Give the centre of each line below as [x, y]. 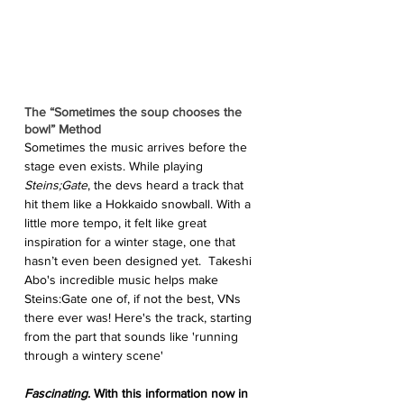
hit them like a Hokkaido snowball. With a [139, 203]
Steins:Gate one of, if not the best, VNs [134, 298]
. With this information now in [170, 393]
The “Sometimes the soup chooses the [135, 111]
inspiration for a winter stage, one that [132, 241]
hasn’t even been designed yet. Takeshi [140, 260]
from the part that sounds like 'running [133, 336]
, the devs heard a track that [167, 184]
